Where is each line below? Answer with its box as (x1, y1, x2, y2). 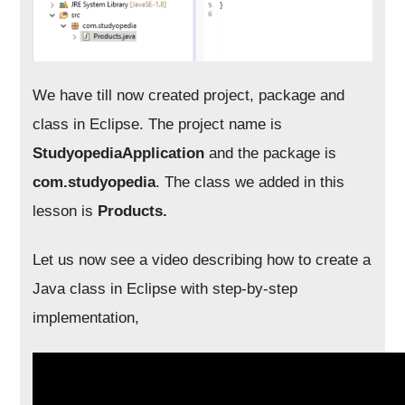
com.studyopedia (33, 173, 156, 191)
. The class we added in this (155, 173, 345, 191)
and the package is (209, 144, 337, 162)
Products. (98, 202, 168, 220)
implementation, (33, 308, 140, 326)
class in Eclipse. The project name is (33, 115, 283, 133)
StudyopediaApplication (33, 144, 210, 162)
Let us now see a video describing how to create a (33, 250, 372, 268)
